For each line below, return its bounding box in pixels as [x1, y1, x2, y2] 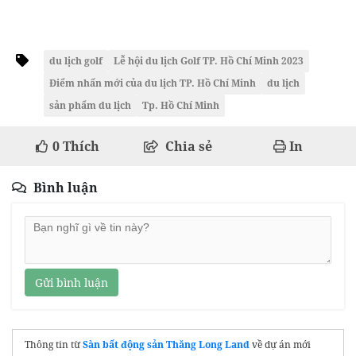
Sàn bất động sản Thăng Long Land [83, 338, 250, 352]
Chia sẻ [165, 137, 212, 156]
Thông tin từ [25, 338, 83, 352]
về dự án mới [250, 338, 311, 352]
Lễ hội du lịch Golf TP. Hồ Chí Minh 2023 [114, 54, 304, 68]
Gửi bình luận [35, 275, 108, 291]
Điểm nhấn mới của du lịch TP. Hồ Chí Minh [49, 76, 256, 91]
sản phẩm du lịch [49, 99, 131, 113]
